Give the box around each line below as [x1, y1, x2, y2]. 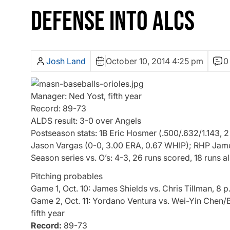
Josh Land [46, 56, 86, 67]
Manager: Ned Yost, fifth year [31, 91, 142, 102]
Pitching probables [31, 170, 103, 181]
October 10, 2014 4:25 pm [106, 56, 203, 67]
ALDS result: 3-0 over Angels [31, 116, 141, 126]
